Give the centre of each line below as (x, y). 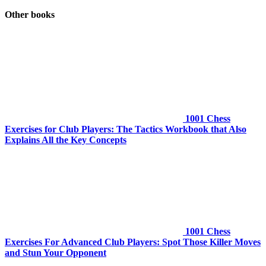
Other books (30, 15)
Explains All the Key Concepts (66, 140)
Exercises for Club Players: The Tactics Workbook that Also (126, 129)
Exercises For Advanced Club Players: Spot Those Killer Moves (133, 242)
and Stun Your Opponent (56, 253)
